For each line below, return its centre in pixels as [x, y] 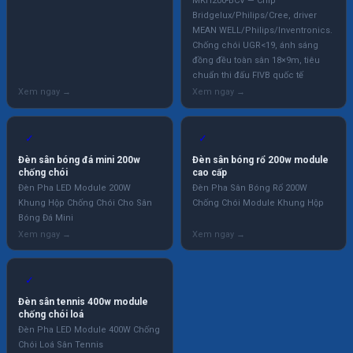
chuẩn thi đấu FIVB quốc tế [247, 76]
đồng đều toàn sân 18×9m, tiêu [256, 61]
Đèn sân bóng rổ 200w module [260, 160]
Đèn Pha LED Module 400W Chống [89, 329]
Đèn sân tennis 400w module [84, 301]
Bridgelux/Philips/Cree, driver [254, 16]
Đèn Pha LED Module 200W [75, 188]
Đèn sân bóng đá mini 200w [80, 160]
